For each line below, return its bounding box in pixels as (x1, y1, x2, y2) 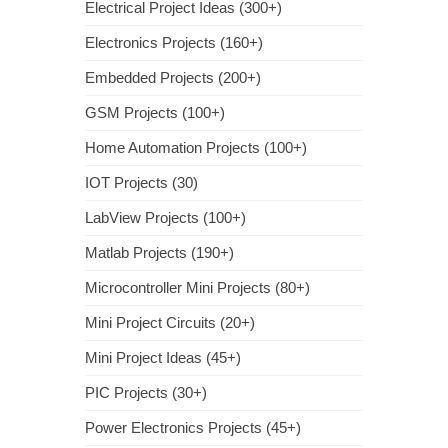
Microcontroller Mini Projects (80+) (85, 279, 310, 297)
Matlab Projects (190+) (85, 244, 234, 262)
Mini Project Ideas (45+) (85, 349, 241, 367)
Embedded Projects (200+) (85, 69, 261, 87)
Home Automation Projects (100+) (85, 139, 307, 157)
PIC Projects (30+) (85, 384, 207, 402)
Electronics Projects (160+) (85, 34, 263, 52)
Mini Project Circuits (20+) (85, 314, 255, 332)
